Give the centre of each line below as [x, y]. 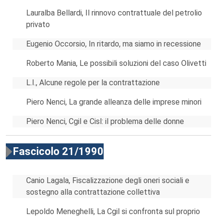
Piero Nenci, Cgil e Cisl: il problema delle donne [105, 121]
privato [38, 24]
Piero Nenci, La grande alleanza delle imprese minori [114, 102]
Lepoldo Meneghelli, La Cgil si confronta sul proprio [113, 211]
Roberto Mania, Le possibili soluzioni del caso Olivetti [116, 63]
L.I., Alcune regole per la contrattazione [93, 83]
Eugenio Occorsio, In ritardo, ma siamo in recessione [114, 44]
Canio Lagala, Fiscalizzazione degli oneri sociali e [108, 180]
